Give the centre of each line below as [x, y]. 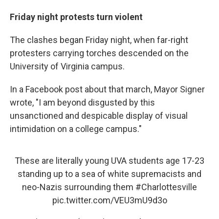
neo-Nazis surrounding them [79, 187]
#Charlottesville [166, 187]
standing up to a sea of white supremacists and [109, 174]
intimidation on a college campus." [76, 129]
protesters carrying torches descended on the [99, 53]
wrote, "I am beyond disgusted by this [82, 102]
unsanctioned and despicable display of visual [99, 115]
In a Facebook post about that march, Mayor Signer [107, 89]
